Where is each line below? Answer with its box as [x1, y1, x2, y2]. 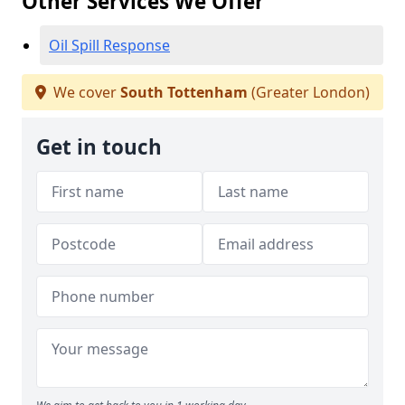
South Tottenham [120, 82, 248, 102]
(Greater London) [248, 82, 370, 102]
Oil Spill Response [49, 35, 170, 55]
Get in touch [36, 133, 162, 161]
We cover [50, 82, 120, 102]
